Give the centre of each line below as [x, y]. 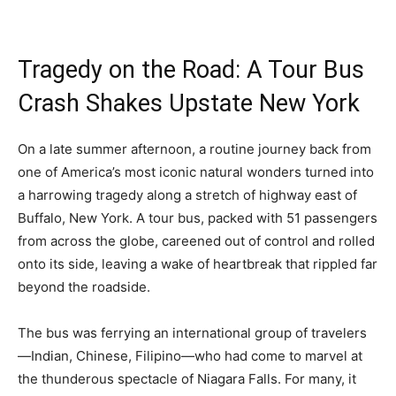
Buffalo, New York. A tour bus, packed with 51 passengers [198, 217]
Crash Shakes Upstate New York [189, 103]
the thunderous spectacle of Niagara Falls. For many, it [187, 378]
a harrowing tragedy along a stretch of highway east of [187, 194]
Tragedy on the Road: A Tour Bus [191, 69]
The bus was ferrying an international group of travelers [192, 332]
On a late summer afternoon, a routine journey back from [194, 148]
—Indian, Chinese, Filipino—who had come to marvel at [190, 355]
